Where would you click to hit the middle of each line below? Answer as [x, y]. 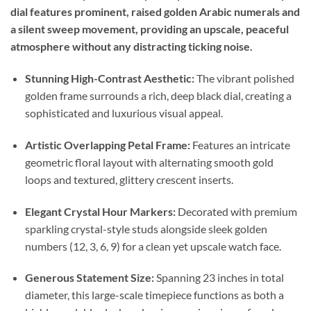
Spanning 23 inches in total [219, 278]
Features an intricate [240, 144]
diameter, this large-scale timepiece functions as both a [154, 295]
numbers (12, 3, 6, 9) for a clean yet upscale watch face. [153, 246]
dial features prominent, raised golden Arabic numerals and [155, 12]
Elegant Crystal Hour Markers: [100, 211]
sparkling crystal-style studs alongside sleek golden [146, 228]
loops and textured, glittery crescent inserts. [129, 179]
